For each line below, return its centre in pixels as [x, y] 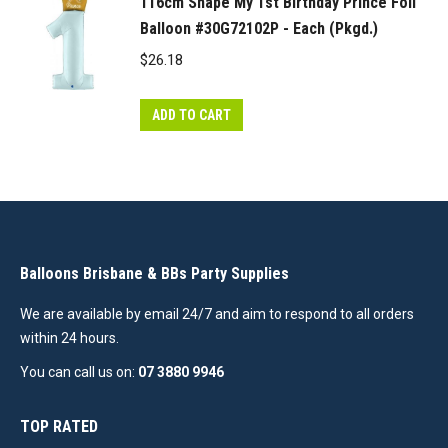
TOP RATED [59, 426]
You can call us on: [77, 372]
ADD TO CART [191, 115]
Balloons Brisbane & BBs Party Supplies [154, 273]
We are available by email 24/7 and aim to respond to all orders [217, 314]
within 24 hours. [69, 338]
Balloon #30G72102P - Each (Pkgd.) [259, 28]
